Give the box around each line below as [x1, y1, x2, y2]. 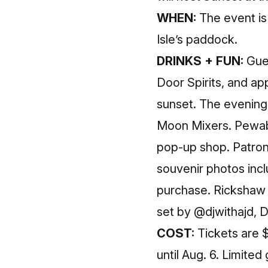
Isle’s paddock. [157, 32, 237, 47]
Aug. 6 [182, 248, 216, 262]
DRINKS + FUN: [157, 54, 243, 68]
